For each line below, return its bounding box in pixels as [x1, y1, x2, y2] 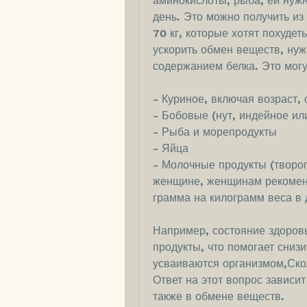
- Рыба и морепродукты [153, 125, 277, 139]
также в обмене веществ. [153, 290, 284, 304]
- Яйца [153, 142, 188, 156]
